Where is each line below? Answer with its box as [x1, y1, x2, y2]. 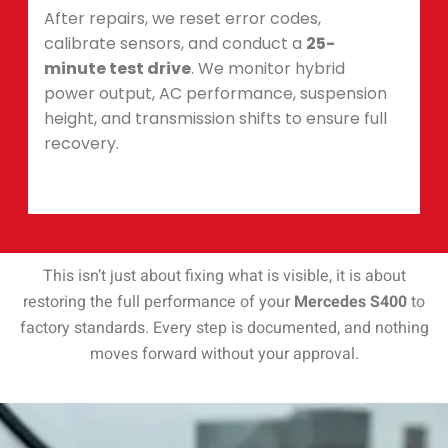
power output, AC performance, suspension [44, 81, 387, 105]
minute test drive [44, 56, 191, 80]
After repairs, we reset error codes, [44, 6, 321, 30]
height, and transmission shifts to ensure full [44, 106, 387, 130]
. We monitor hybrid [191, 56, 345, 80]
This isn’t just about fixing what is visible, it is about [42, 264, 406, 289]
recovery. [44, 131, 119, 155]
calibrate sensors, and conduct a [44, 31, 306, 55]
